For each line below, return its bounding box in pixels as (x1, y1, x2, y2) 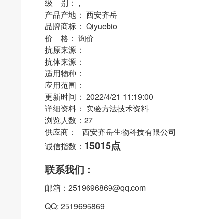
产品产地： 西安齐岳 (45, 9, 117, 20)
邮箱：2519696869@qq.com (45, 182, 146, 193)
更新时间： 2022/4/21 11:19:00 (45, 91, 153, 102)
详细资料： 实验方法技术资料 (45, 103, 149, 114)
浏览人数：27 (45, 114, 93, 126)
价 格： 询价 (45, 32, 94, 44)
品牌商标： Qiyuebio (45, 21, 117, 32)
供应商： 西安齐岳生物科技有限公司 (45, 126, 176, 137)
